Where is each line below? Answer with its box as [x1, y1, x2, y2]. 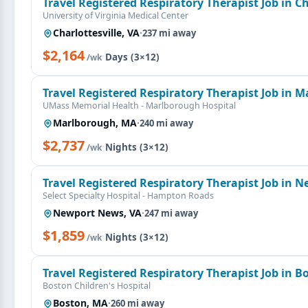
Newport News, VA [53, 206, 142, 219]
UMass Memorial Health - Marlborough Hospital [43, 100, 236, 111]
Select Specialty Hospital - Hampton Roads [43, 190, 214, 201]
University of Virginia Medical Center [43, 10, 188, 21]
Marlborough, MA [53, 116, 137, 129]
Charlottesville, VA [53, 26, 140, 39]
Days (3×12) [105, 51, 159, 63]
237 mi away [142, 27, 196, 39]
